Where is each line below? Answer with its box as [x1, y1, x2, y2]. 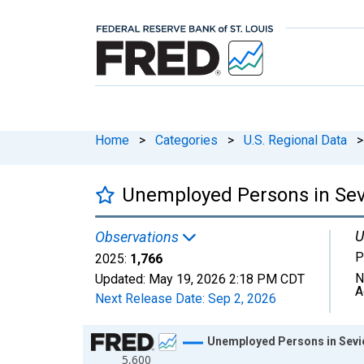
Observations [95, 227, 182, 245]
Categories [155, 132, 218, 148]
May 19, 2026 [149, 271, 226, 287]
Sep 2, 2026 [208, 290, 276, 306]
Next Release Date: [95, 290, 208, 306]
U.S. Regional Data [244, 132, 347, 148]
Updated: [95, 271, 149, 287]
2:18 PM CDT [229, 271, 305, 287]
